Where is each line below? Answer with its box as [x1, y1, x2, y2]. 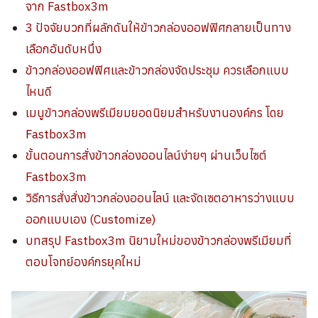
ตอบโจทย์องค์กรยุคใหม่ [26, 254, 142, 270]
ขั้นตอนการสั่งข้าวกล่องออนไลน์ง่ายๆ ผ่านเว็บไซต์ [26, 148, 268, 164]
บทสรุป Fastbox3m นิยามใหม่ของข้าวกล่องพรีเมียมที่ [26, 233, 292, 249]
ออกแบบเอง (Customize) [26, 212, 157, 228]
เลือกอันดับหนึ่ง [26, 41, 102, 57]
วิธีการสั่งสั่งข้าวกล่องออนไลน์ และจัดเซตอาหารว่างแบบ [26, 190, 295, 207]
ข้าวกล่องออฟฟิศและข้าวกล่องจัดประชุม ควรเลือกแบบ [26, 62, 290, 79]
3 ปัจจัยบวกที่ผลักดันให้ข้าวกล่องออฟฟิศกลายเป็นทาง [26, 20, 292, 36]
